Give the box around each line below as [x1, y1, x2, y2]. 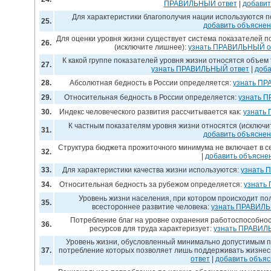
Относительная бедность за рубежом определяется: [59, 180, 244, 189]
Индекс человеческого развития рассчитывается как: [59, 108, 243, 116]
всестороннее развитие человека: [91, 203, 211, 211]
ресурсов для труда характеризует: [89, 224, 214, 233]
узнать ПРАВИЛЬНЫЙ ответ [151, 65, 249, 73]
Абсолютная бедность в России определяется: [70, 79, 233, 87]
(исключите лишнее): [114, 43, 188, 51]
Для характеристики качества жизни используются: [62, 166, 241, 174]
